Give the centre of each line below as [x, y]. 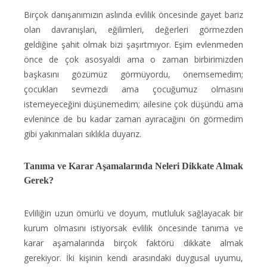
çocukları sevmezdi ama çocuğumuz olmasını [133, 89]
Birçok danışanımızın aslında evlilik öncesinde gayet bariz [133, 15]
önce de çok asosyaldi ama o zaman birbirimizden [133, 59]
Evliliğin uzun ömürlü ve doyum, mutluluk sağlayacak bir [133, 213]
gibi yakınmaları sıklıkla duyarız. [83, 134]
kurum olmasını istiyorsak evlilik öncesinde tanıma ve [133, 228]
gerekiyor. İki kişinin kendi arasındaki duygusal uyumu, [133, 258]
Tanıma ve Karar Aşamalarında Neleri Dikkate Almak [133, 166]
